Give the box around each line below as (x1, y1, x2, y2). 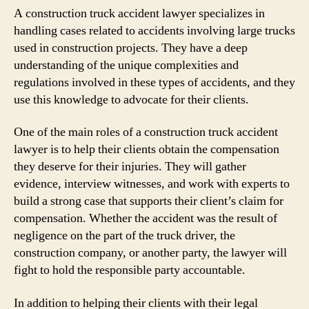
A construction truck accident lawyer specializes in (14, 5, 265, 21)
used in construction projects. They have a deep (14, 39, 248, 56)
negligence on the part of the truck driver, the (14, 228, 235, 243)
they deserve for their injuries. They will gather (14, 159, 246, 175)
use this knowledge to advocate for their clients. (14, 91, 249, 108)
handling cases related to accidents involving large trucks (14, 22, 295, 39)
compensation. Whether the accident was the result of (14, 210, 277, 226)
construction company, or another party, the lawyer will (14, 245, 287, 261)
